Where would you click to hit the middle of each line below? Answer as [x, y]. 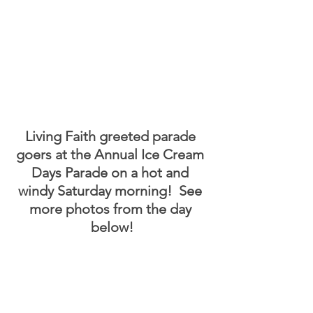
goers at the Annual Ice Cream [112, 154]
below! [112, 227]
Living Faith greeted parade [112, 136]
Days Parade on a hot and [112, 173]
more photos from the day [112, 209]
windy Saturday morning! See [112, 191]
